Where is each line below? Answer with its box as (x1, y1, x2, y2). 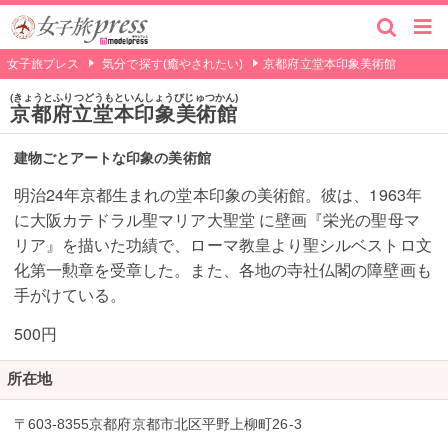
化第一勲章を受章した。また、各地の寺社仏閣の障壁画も (13, 258, 432, 282)
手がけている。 (13, 283, 127, 307)
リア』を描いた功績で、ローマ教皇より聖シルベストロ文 (13, 233, 432, 257)
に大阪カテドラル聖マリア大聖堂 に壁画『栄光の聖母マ (13, 208, 420, 232)
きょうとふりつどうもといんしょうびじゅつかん (13, 92, 235, 104)
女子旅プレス (6, 56, 80, 71)
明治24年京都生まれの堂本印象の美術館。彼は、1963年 (13, 183, 422, 207)
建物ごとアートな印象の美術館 (13, 150, 211, 166)
